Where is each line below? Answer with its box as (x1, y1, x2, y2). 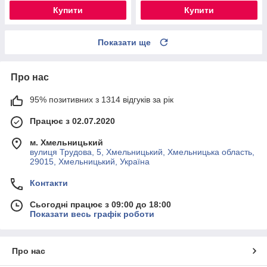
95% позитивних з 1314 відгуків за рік (30, 94, 173, 104)
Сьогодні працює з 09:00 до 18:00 (30, 199, 171, 209)
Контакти (30, 178, 68, 188)
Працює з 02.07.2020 (30, 116, 115, 126)
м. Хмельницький (30, 137, 103, 147)
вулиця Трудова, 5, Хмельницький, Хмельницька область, (30, 147, 254, 157)
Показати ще (98, 37, 151, 47)
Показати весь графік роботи (30, 209, 154, 219)
